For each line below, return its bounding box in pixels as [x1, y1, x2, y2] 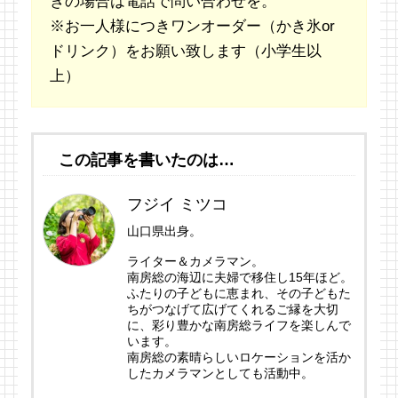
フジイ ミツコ [127, 195, 227, 214]
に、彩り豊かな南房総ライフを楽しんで [127, 318, 351, 333]
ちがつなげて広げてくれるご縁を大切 [127, 302, 338, 317]
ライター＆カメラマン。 [127, 254, 264, 269]
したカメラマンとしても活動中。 [127, 366, 314, 381]
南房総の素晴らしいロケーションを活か [127, 350, 351, 365]
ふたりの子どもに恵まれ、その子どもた [127, 286, 351, 301]
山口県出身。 [127, 224, 202, 239]
